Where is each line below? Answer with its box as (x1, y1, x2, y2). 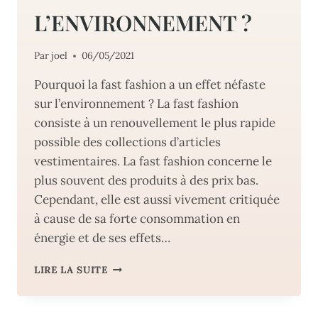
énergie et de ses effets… (34, 230, 170, 246)
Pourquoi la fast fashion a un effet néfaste (34, 77, 265, 93)
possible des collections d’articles (34, 134, 221, 150)
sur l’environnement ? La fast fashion (34, 96, 238, 112)
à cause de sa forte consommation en (34, 211, 240, 227)
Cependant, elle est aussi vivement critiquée (34, 192, 280, 208)
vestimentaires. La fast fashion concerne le (34, 153, 272, 170)
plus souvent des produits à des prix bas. (34, 172, 258, 189)
